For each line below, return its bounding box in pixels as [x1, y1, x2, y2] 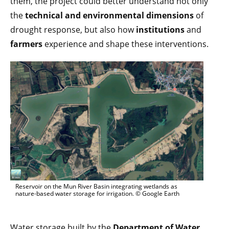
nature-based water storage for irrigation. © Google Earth [15, 189, 179, 198]
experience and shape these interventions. [42, 38, 209, 50]
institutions [136, 24, 185, 35]
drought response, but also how [10, 24, 136, 35]
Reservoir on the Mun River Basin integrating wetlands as [15, 182, 177, 191]
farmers [10, 38, 42, 50]
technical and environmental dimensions [25, 9, 196, 21]
